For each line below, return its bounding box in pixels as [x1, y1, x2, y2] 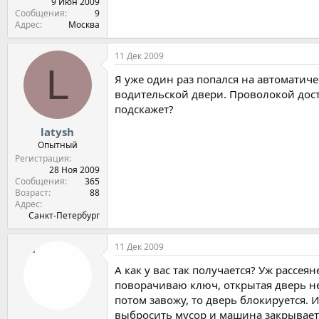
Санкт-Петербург [28, 209, 100, 221]
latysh [41, 124, 74, 139]
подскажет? [115, 102, 174, 116]
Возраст [15, 186, 48, 199]
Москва [68, 19, 100, 31]
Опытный [37, 138, 78, 151]
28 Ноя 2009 [49, 163, 100, 176]
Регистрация [15, 152, 69, 164]
